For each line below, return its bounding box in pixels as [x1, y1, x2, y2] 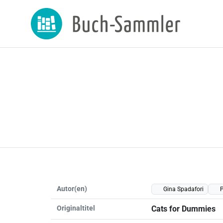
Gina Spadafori [163, 185, 204, 193]
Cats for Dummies [151, 204, 216, 214]
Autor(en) [57, 184, 87, 193]
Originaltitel [57, 204, 95, 212]
